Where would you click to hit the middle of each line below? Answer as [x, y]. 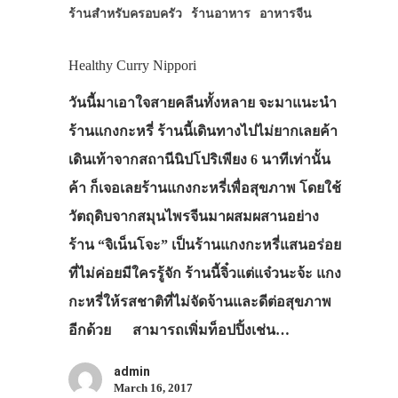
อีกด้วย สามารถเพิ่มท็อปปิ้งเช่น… [179, 330]
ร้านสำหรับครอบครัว [125, 13]
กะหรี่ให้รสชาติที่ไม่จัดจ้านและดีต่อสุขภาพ [199, 301]
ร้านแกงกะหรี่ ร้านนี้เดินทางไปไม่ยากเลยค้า [203, 131]
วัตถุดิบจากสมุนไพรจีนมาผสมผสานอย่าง [193, 216]
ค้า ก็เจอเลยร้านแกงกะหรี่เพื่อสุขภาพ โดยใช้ [204, 187]
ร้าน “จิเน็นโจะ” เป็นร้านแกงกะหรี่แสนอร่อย [204, 244]
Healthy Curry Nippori [132, 65]
